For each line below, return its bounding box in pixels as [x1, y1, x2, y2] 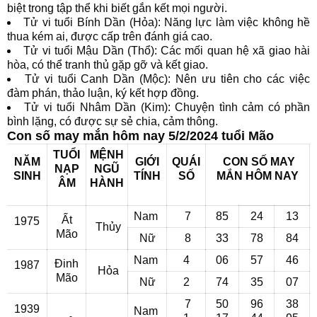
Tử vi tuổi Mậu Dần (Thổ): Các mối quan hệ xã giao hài [23, 45, 311, 57]
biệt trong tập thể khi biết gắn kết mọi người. [7, 2, 227, 14]
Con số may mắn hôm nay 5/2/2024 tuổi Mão [7, 129, 274, 143]
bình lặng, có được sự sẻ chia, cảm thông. [7, 115, 218, 127]
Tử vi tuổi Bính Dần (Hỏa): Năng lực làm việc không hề [23, 16, 311, 28]
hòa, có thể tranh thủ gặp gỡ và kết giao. [7, 59, 208, 71]
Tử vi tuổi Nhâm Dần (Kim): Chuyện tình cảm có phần [24, 101, 311, 113]
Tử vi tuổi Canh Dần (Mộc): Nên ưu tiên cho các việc [24, 73, 311, 85]
